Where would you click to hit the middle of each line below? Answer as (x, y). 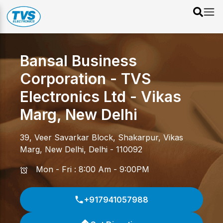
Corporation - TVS (85, 79)
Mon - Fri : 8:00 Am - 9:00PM (93, 169)
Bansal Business (78, 61)
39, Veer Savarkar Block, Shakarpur (89, 137)
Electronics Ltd (73, 97)
